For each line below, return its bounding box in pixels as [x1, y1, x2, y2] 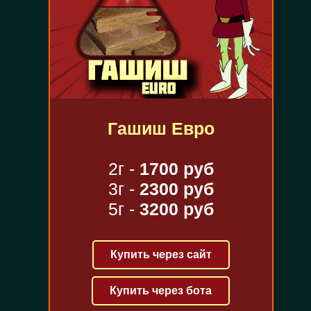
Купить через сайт [110, 249, 212, 261]
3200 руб [139, 199, 214, 219]
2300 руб [139, 179, 214, 199]
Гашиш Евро [107, 119, 215, 139]
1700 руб [139, 159, 214, 179]
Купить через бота [110, 285, 212, 297]
